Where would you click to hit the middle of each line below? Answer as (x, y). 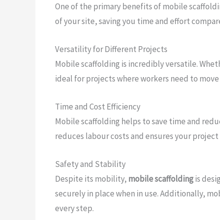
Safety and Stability (90, 164)
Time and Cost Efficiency (98, 107)
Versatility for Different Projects (111, 49)
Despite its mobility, (92, 179)
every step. (74, 208)
